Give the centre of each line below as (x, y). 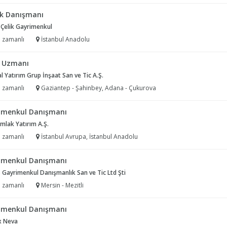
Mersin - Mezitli (62, 185)
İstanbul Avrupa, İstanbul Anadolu (89, 137)
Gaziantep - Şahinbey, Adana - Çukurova (98, 88)
